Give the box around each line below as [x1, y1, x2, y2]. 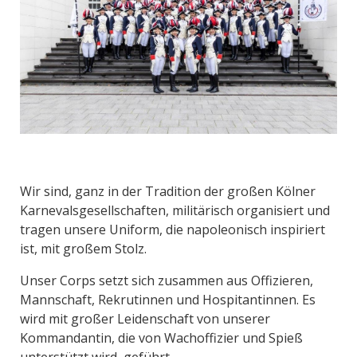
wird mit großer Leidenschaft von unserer [20, 310, 270, 328]
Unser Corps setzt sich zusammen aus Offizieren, [20, 272, 313, 290]
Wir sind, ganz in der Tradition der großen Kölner [20, 182, 316, 201]
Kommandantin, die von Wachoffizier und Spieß [20, 329, 303, 347]
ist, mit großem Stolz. [20, 240, 150, 258]
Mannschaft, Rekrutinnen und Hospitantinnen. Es [20, 291, 316, 309]
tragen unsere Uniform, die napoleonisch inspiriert [20, 221, 325, 239]
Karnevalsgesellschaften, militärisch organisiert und [20, 202, 330, 220]
